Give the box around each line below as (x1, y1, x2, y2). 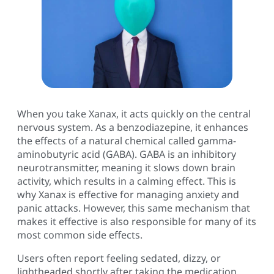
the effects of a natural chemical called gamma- (17, 133, 236, 147)
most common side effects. (17, 228, 143, 242)
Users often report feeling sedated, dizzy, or (17, 251, 221, 265)
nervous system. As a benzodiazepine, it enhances (17, 120, 248, 134)
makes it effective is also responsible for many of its (17, 214, 256, 228)
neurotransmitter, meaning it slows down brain (17, 160, 235, 174)
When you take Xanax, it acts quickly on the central (17, 106, 251, 120)
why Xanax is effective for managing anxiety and (17, 187, 239, 201)
